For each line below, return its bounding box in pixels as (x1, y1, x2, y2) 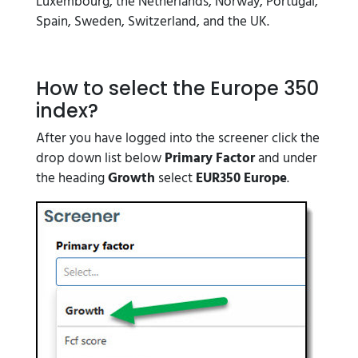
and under (255, 148, 317, 169)
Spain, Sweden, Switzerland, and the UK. (36, 11, 269, 33)
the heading (36, 168, 108, 189)
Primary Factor (165, 148, 255, 169)
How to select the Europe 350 (36, 75, 319, 101)
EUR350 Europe (196, 168, 287, 189)
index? (36, 97, 98, 124)
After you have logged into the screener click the (36, 128, 320, 149)
